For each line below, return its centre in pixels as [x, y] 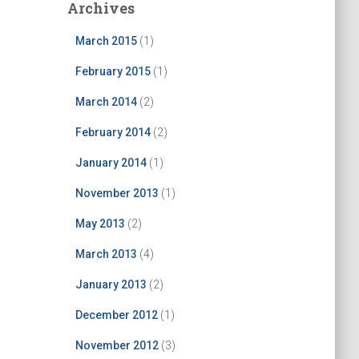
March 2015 [106, 41]
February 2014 [113, 132]
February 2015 [113, 71]
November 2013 [117, 193]
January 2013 [111, 284]
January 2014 [111, 163]
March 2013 [106, 254]
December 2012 [116, 315]
